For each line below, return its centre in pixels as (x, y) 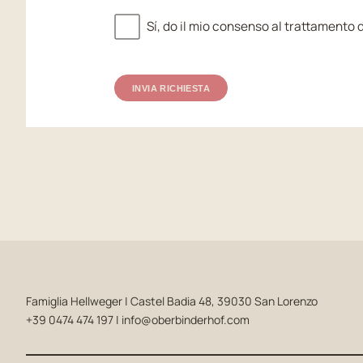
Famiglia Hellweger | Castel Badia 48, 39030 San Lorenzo (171, 301)
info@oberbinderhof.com (185, 319)
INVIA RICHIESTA (171, 88)
